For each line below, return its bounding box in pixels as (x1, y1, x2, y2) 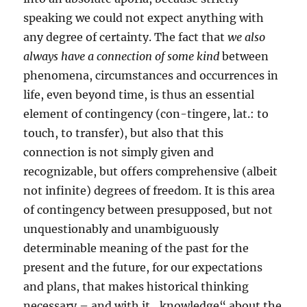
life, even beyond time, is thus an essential (23, 88, 255, 102)
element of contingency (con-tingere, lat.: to (23, 107, 269, 121)
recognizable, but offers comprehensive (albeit (23, 164, 278, 179)
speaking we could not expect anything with (23, 11, 265, 25)
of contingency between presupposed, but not (23, 203, 273, 217)
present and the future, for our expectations (23, 260, 263, 275)
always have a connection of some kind (23, 49, 223, 64)
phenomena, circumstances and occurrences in (23, 69, 279, 83)
